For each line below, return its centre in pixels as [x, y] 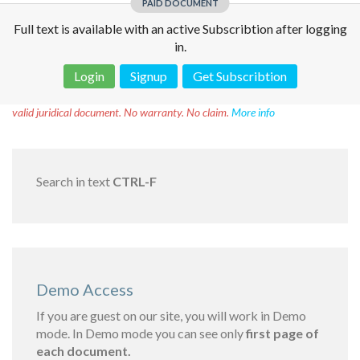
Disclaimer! [61, 96]
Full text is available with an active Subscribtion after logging [180, 29]
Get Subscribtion [239, 76]
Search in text [74, 181]
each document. [84, 351]
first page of [282, 333]
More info [253, 112]
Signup [148, 76]
